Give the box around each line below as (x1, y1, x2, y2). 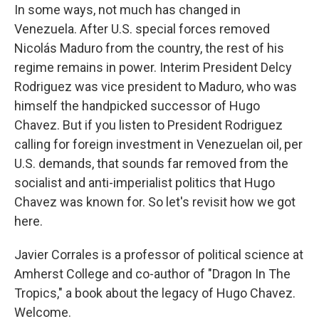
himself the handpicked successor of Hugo (14, 98, 260, 113)
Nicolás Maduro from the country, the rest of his (14, 41, 284, 56)
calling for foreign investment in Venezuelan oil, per (14, 137, 303, 152)
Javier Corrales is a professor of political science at (14, 247, 303, 262)
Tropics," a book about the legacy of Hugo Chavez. (14, 286, 296, 300)
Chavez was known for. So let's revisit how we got (14, 194, 296, 209)
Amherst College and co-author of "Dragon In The (14, 266, 291, 281)
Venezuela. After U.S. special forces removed (14, 21, 270, 36)
